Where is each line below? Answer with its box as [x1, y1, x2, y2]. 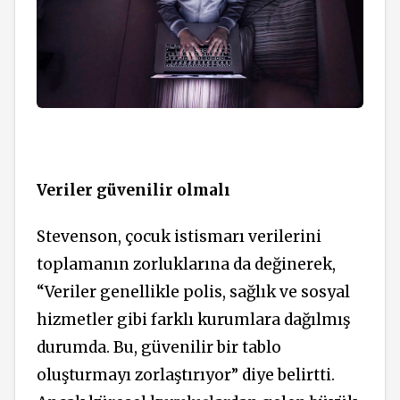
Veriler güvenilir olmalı [37, 179, 230, 200]
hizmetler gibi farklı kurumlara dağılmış [37, 310, 350, 330]
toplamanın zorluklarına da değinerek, [37, 254, 336, 275]
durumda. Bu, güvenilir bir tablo [37, 337, 281, 358]
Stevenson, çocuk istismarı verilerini [37, 227, 321, 247]
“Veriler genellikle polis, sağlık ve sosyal [37, 282, 350, 303]
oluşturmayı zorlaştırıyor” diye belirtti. [37, 365, 335, 386]
